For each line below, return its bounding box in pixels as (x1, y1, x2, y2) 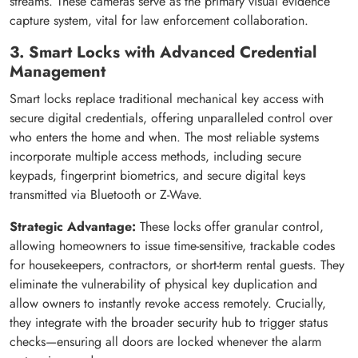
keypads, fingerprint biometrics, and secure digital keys (10, 166, 305, 185)
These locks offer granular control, (136, 217, 324, 237)
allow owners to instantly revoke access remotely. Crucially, (10, 294, 326, 313)
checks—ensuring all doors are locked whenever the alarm (10, 332, 321, 352)
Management (10, 60, 105, 84)
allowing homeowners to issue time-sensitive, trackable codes (10, 237, 335, 256)
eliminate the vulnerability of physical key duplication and (10, 275, 317, 294)
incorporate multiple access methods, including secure (10, 147, 301, 166)
